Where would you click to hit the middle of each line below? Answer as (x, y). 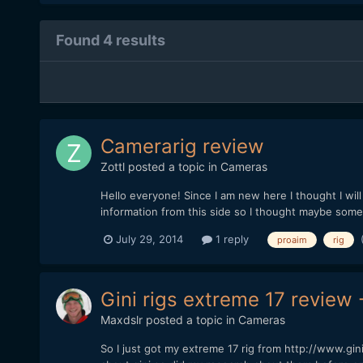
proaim (292, 239)
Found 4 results (110, 41)
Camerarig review (182, 147)
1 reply (230, 239)
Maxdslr (121, 319)
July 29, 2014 (149, 239)
